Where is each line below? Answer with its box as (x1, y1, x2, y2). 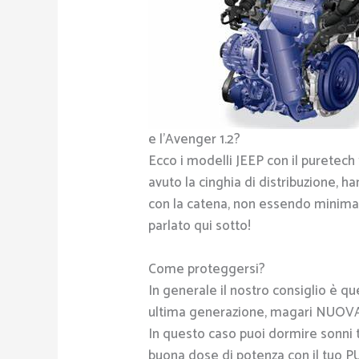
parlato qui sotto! (148, 214, 252, 237)
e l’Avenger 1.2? (148, 127, 241, 151)
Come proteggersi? (148, 257, 266, 280)
